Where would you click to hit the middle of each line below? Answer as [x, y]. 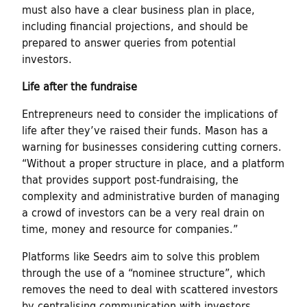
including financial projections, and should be [135, 25]
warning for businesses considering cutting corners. [152, 146]
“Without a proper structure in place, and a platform [153, 162]
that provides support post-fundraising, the [130, 179]
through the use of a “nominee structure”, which [144, 272]
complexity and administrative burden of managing [151, 195]
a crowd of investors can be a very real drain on [143, 212]
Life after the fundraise [79, 86]
